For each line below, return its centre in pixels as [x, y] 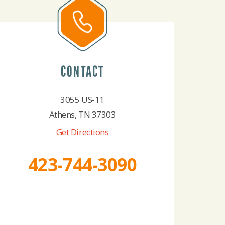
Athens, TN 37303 [82, 115]
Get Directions [82, 132]
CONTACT [82, 72]
